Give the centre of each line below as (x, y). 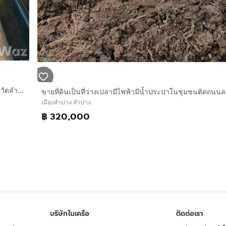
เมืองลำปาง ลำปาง (66, 102)
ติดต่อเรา (189, 214)
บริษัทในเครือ (70, 214)
